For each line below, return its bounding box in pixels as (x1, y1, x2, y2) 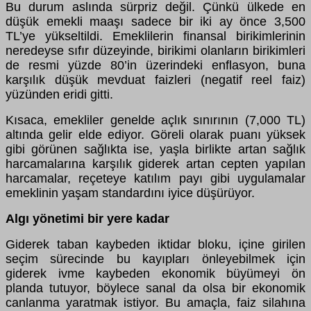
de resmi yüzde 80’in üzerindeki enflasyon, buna (6, 58, 305, 73)
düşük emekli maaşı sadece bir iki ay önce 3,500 (6, 15, 305, 29)
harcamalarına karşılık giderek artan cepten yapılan (6, 157, 305, 171)
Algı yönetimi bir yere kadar (6, 212, 169, 226)
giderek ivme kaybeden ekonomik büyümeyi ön (6, 267, 305, 281)
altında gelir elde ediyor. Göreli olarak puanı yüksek (6, 128, 305, 142)
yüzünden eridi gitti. (6, 87, 113, 102)
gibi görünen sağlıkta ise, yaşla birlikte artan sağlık (6, 142, 305, 157)
